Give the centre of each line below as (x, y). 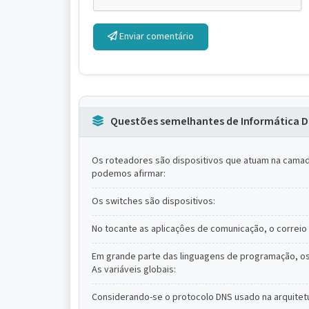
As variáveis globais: (134, 270)
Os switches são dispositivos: (153, 201)
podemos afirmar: (129, 174)
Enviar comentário (156, 37)
